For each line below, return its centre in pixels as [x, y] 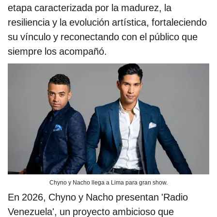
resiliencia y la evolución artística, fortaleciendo [107, 22]
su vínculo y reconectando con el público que [103, 37]
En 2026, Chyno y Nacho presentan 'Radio [98, 197]
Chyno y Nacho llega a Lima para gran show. [108, 182]
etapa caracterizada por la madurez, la [90, 8]
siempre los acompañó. [57, 51]
